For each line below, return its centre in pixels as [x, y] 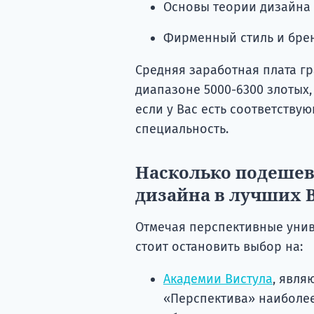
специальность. [182, 129]
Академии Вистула [218, 279]
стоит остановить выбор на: [219, 246]
